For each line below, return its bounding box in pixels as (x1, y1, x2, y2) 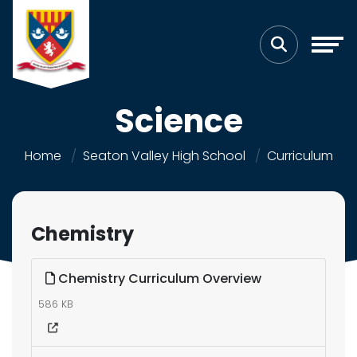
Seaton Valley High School (82, 147, 245, 165)
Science (114, 99, 243, 143)
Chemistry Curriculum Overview (55, 269, 261, 288)
